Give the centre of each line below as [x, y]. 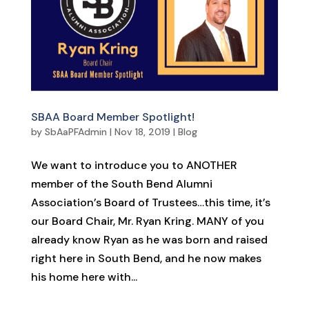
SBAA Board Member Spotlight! [112, 117]
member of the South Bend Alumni [121, 183]
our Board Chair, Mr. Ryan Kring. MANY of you [147, 221]
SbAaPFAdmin [76, 131]
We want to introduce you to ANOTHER [134, 165]
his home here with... [84, 277]
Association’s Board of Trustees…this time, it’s [150, 202]
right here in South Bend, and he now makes [146, 258]
